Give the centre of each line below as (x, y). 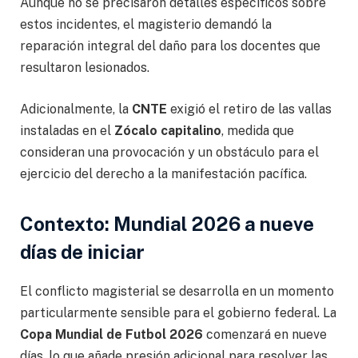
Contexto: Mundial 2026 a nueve (167, 224)
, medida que (258, 130)
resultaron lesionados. (85, 68)
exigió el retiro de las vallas (249, 109)
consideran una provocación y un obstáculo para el (169, 152)
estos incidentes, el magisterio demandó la (146, 25)
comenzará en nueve (265, 334)
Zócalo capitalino (168, 130)
